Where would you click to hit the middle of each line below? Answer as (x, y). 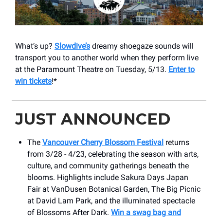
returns (176, 142)
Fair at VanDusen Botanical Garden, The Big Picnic (114, 189)
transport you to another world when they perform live (107, 57)
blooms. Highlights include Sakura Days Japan (108, 177)
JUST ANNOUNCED (93, 119)
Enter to (182, 69)
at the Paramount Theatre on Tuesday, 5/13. (92, 69)
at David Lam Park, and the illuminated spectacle (111, 200)
